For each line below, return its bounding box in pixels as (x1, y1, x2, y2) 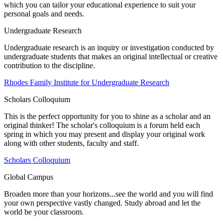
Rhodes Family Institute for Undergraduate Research (4, 78, 169, 87)
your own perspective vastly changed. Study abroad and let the (4, 198, 201, 207)
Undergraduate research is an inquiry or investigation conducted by (4, 43, 214, 52)
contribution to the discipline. (4, 61, 95, 70)
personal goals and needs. (4, 9, 84, 18)
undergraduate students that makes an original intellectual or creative (4, 52, 218, 61)
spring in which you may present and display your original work (4, 129, 205, 138)
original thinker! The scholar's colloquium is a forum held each (4, 120, 200, 129)
